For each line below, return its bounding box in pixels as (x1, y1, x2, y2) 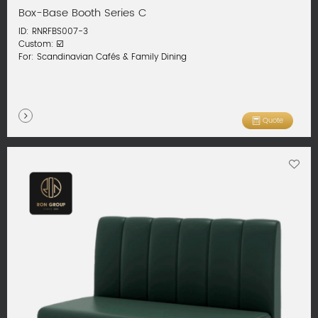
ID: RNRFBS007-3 (18, 25, 89, 39)
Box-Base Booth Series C (18, 4, 148, 22)
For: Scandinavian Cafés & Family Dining (18, 50, 187, 65)
